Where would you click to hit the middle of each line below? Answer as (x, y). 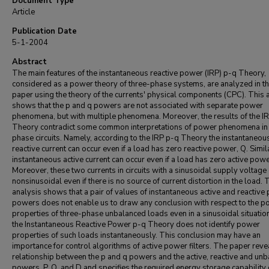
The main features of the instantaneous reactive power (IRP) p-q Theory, (139, 73)
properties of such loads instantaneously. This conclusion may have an (136, 235)
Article (23, 12)
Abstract (29, 62)
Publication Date (44, 31)
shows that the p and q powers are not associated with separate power (138, 106)
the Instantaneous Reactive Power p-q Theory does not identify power (136, 225)
